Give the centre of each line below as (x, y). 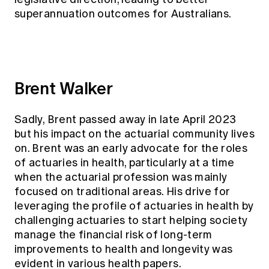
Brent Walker (64, 88)
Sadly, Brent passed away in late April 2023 (125, 119)
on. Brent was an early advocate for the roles (131, 148)
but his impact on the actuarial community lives (134, 134)
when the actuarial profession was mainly (121, 177)
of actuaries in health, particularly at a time (125, 162)
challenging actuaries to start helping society (131, 220)
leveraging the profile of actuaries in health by (134, 206)
